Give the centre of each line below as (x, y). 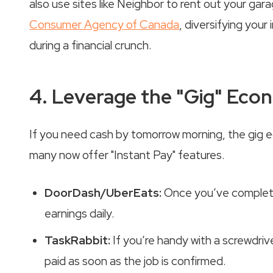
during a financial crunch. (90, 45)
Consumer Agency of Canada (104, 25)
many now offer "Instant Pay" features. (127, 155)
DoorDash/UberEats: (103, 193)
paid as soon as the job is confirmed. (135, 261)
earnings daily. (80, 214)
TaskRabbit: (77, 240)
